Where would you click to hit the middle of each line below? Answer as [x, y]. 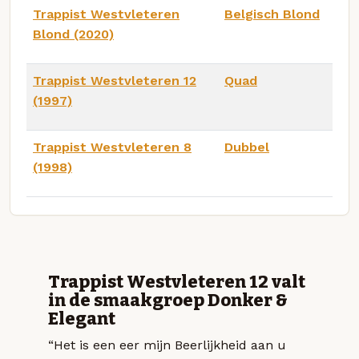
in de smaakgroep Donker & [168, 300]
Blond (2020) [73, 34]
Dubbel [247, 147]
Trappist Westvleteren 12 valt [177, 282]
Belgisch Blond [272, 14]
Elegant [82, 319]
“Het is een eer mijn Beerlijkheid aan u [167, 345]
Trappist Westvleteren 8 [112, 147]
